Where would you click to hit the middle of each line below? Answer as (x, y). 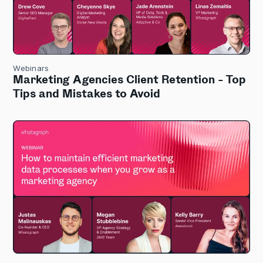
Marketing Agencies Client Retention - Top (130, 80)
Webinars (31, 68)
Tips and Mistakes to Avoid (87, 94)
